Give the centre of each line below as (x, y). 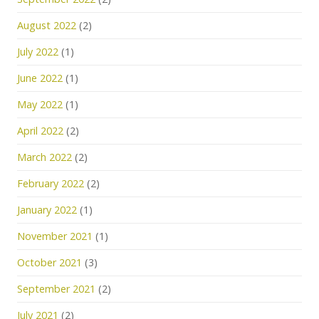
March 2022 (45, 157)
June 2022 (40, 78)
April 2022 (40, 131)
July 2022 (38, 52)
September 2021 (56, 289)
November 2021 (55, 236)
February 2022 (51, 183)
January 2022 (47, 210)
